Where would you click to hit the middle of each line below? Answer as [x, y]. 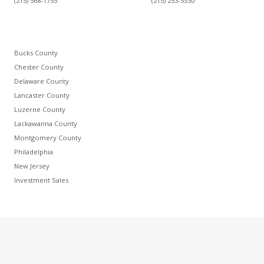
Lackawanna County [45, 123]
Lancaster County [42, 95]
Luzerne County [39, 109]
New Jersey [32, 166]
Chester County [39, 67]
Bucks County [36, 52]
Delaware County [41, 81]
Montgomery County [47, 137]
